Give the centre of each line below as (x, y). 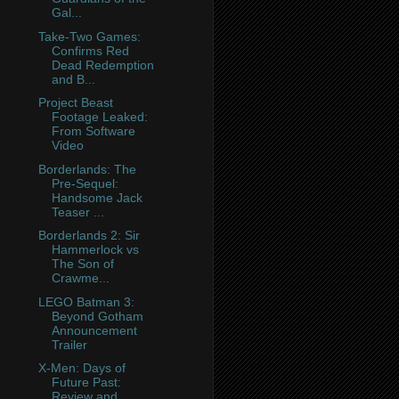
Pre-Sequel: (85, 183)
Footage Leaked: (99, 117)
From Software (93, 131)
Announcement (94, 330)
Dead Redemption (102, 65)
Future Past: (86, 383)
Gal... (66, 13)
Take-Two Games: (89, 36)
